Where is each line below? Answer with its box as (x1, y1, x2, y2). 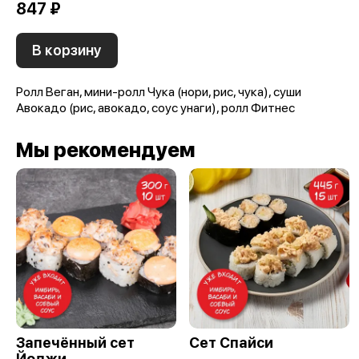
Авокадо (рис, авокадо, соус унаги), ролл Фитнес (16, 100, 295, 116)
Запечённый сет (16, 334, 135, 352)
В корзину (32, 42, 102, 59)
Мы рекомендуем (16, 138, 196, 163)
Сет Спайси (189, 334, 273, 352)
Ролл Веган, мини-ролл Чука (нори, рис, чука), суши (16, 84, 301, 100)
